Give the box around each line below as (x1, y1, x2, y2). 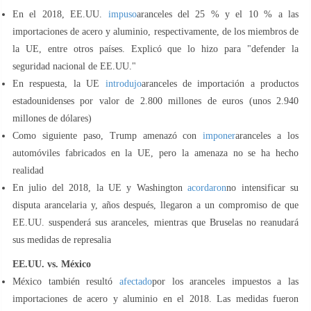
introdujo (105, 78, 142, 89)
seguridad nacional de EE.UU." (12, 60, 136, 72)
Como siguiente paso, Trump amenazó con (12, 130, 203, 141)
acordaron (187, 182, 227, 193)
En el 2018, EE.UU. (12, 8, 108, 19)
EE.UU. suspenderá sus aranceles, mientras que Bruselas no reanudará (12, 217, 299, 228)
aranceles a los (235, 130, 299, 141)
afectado (119, 276, 152, 287)
